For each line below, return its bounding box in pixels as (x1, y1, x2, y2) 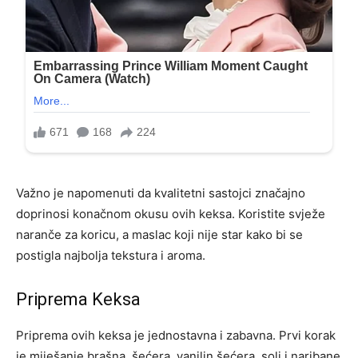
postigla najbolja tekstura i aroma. (16, 247, 205, 263)
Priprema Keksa (16, 288, 141, 309)
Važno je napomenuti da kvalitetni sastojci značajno (16, 185, 305, 201)
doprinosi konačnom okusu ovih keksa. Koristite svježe (16, 205, 325, 221)
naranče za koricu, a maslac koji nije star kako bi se (16, 226, 303, 242)
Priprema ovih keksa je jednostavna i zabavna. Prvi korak (16, 327, 336, 343)
